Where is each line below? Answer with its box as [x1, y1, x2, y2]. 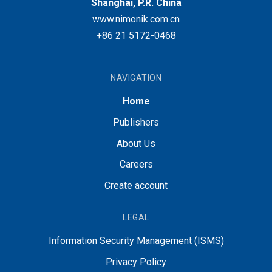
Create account [104, 180, 168, 192]
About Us [117, 137, 155, 149]
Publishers [113, 116, 159, 128]
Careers [119, 158, 153, 171]
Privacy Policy [106, 256, 166, 268]
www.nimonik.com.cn [92, 13, 180, 25]
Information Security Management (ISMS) [48, 234, 224, 246]
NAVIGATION [110, 73, 161, 83]
